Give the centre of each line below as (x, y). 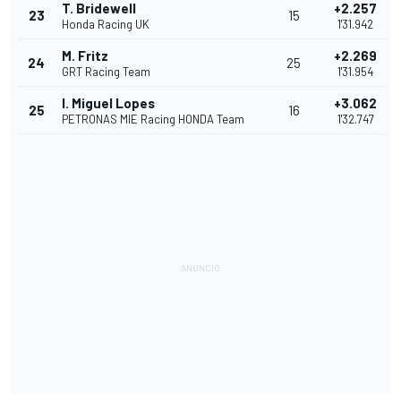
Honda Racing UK (106, 25)
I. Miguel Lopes (108, 103)
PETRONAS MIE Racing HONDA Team (153, 119)
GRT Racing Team (106, 72)
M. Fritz (85, 56)
